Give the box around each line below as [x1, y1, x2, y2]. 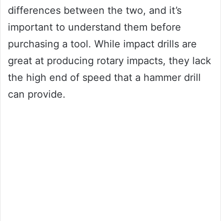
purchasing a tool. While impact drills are [8, 38, 197, 50]
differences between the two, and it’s [8, 4, 182, 17]
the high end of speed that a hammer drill [8, 72, 201, 84]
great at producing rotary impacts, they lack [8, 55, 211, 67]
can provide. [8, 88, 66, 101]
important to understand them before [8, 21, 181, 34]
